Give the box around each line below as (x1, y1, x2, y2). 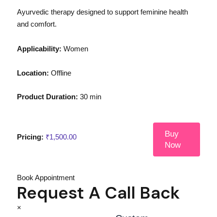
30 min (77, 93, 101, 101)
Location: (16, 69, 49, 77)
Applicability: (16, 45, 62, 53)
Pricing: (16, 133, 44, 141)
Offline (48, 69, 71, 77)
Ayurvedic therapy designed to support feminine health (16, 8, 188, 16)
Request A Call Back (16, 181, 180, 204)
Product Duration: (16, 93, 78, 101)
